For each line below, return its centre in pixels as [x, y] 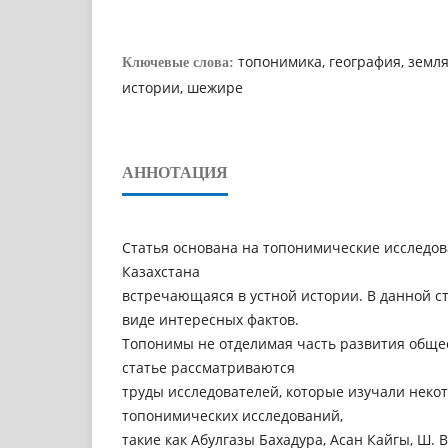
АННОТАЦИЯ [175, 172]
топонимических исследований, [232, 415]
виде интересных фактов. [210, 319]
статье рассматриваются [208, 367]
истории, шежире [182, 87]
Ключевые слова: [180, 62]
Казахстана [161, 271]
